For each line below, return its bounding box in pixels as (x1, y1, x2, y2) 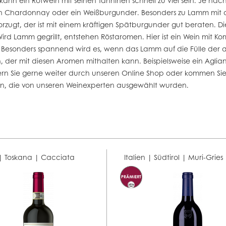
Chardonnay (5, 7, 50, 18)
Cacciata (41, 151, 75, 162)
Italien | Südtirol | (124, 151, 189, 162)
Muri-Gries (188, 151, 223, 162)
